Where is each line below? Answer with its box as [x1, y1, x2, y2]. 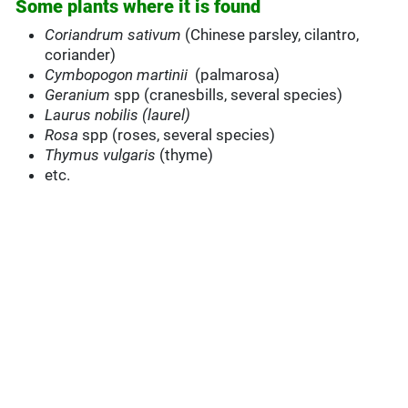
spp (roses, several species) [82, 126, 276, 145]
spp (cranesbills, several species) [110, 86, 343, 105]
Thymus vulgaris [45, 146, 157, 165]
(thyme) [156, 146, 214, 165]
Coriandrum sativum [45, 25, 182, 45]
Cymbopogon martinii [45, 66, 192, 85]
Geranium [45, 86, 111, 105]
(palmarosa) [191, 66, 280, 85]
